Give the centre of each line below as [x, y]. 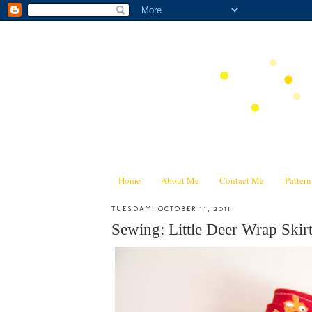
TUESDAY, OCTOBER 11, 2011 [171, 208]
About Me [180, 180]
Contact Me [242, 180]
